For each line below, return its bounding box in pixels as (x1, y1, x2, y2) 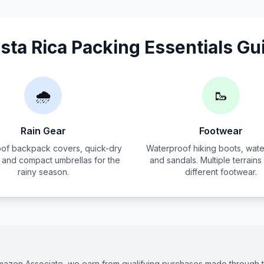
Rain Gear (20, 125, 66, 137)
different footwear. (185, 167, 257, 177)
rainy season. (17, 167, 69, 177)
